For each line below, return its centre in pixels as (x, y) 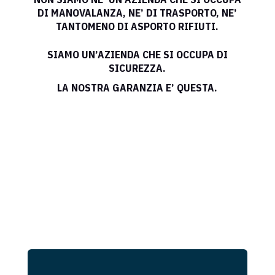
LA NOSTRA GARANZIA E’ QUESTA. (137, 88)
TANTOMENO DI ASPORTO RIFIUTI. (137, 27)
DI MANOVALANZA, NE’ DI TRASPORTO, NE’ (137, 13)
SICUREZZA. (137, 68)
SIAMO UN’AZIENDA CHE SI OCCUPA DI (137, 55)
